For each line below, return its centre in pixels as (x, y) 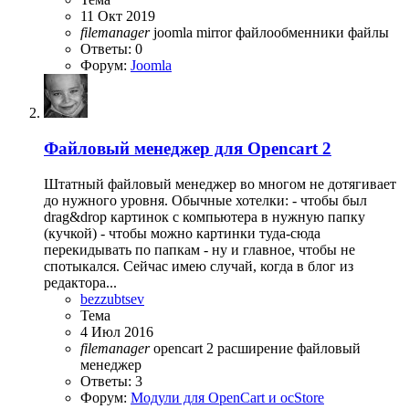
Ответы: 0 (111, 49)
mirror (216, 33)
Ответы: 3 (111, 381)
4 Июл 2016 (117, 331)
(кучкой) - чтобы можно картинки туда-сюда (182, 233)
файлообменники (292, 33)
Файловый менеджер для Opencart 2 (188, 149)
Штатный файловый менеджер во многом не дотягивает (220, 184)
